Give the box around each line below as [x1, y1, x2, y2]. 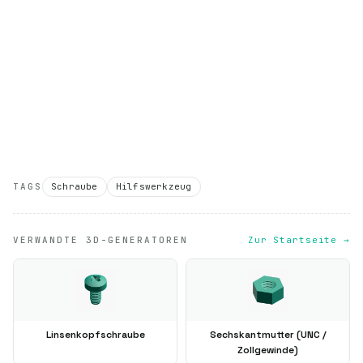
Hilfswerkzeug [115, 180, 192, 192]
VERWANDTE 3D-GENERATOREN [13, 233, 188, 246]
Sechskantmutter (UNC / [209, 327, 327, 341]
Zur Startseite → [247, 233, 350, 246]
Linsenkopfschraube [45, 327, 145, 341]
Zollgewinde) [237, 343, 298, 357]
